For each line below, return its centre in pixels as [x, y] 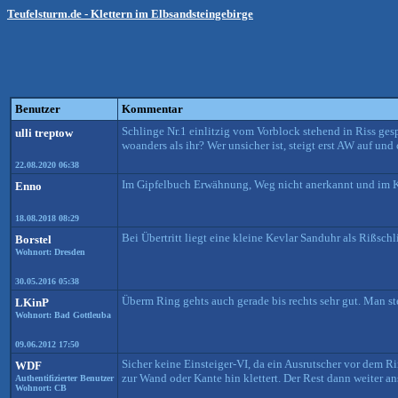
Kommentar [152, 109]
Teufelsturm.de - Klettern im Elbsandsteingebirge [130, 14]
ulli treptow [44, 133]
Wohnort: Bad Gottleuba [63, 315]
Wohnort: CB [41, 388]
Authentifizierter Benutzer [64, 378]
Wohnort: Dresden [50, 252]
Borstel [33, 239]
